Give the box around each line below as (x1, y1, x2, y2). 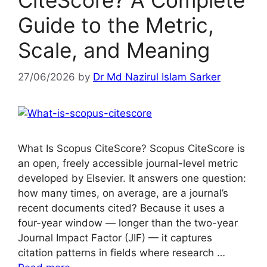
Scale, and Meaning (18, 38, 210, 63)
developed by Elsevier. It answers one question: (18, 172, 246, 184)
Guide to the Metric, (18, 13, 214, 38)
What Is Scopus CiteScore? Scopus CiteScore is (18, 142, 245, 154)
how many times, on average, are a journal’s (18, 187, 228, 199)
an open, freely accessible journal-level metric (18, 157, 238, 169)
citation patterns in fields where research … (18, 246, 225, 259)
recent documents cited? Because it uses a (18, 201, 225, 214)
